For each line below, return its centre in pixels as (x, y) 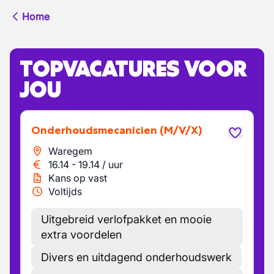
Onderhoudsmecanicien (99, 130)
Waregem (70, 151)
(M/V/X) (181, 130)
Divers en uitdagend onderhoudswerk (136, 257)
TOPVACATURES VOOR (133, 68)
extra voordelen (81, 235)
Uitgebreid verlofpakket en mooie (126, 219)
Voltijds (65, 191)
